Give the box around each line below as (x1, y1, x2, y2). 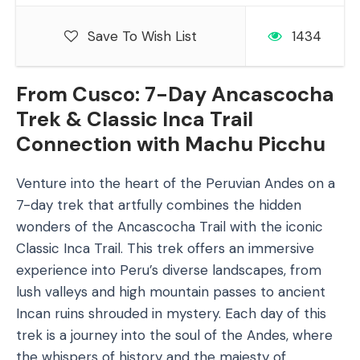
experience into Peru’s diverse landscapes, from (16, 261, 321, 279)
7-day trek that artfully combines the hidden (16, 196, 301, 214)
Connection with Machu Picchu (16, 131, 325, 157)
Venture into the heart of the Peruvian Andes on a (16, 174, 335, 192)
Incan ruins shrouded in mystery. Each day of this (16, 305, 326, 322)
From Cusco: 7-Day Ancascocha (16, 81, 334, 108)
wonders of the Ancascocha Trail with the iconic (16, 218, 323, 235)
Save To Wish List (87, 27, 197, 45)
